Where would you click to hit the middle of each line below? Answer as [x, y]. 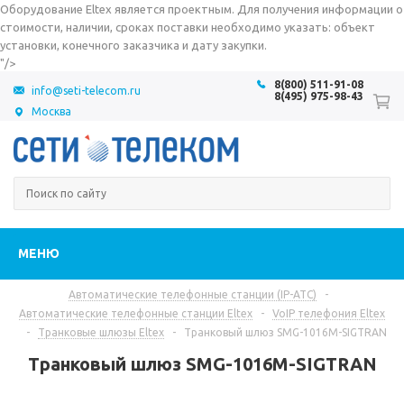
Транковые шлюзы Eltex [101, 332]
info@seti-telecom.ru [86, 90]
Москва [51, 111]
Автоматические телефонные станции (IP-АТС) [192, 294]
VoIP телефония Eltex [329, 313]
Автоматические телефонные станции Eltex [136, 313]
